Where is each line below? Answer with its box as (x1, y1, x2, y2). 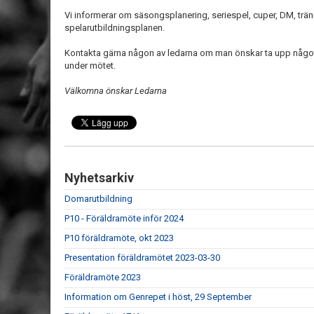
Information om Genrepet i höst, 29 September (64, 292, 252, 302)
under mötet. (64, 60, 116, 71)
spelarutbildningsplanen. (64, 22, 165, 33)
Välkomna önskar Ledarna (64, 86, 169, 96)
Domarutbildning (64, 193, 132, 204)
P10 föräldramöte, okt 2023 (64, 233, 174, 243)
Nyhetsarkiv (64, 170, 134, 185)
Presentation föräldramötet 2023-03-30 (64, 252, 220, 263)
